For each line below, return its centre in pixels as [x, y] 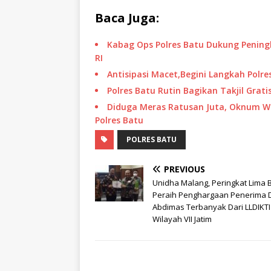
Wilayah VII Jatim [182, 219]
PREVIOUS [184, 169]
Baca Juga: [127, 18]
